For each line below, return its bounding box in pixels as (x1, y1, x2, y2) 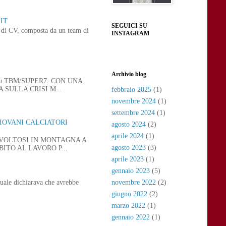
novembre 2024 (111, 97, 156, 105)
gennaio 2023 (111, 167, 150, 175)
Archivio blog (111, 70, 146, 78)
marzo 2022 (111, 202, 145, 210)
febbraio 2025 (111, 86, 151, 94)
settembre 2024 (111, 109, 155, 117)
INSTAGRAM (111, 29, 149, 37)
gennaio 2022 (111, 213, 150, 221)
